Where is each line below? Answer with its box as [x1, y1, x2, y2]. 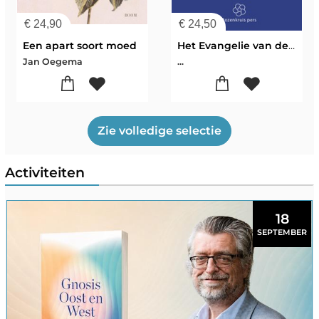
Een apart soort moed [23, 38, 137, 52]
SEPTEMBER [257, 226, 308, 237]
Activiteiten [4, 164, 85, 181]
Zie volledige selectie [97, 123, 221, 137]
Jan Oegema [23, 56, 83, 67]
